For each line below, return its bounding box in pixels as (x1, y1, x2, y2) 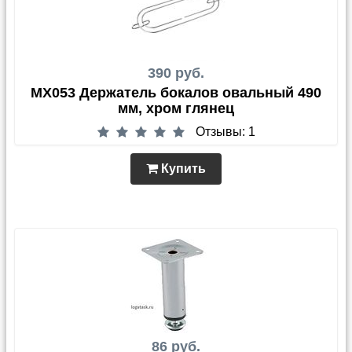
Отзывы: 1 (195, 125, 255, 139)
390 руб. (148, 65, 204, 82)
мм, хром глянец (118, 101, 234, 117)
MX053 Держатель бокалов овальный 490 (31, 85, 321, 101)
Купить (158, 162, 206, 176)
